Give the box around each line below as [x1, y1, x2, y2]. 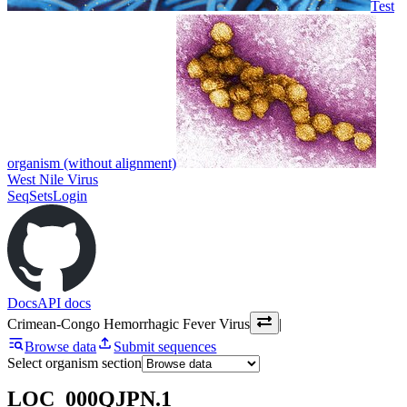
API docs [37, 294, 91, 311]
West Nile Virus [7, 171, 98, 187]
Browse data [25, 338, 97, 354]
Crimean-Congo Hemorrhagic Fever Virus [7, 315, 250, 332]
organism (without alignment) [7, 154, 176, 171]
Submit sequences [114, 338, 217, 354]
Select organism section [7, 354, 142, 371]
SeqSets [7, 187, 53, 203]
